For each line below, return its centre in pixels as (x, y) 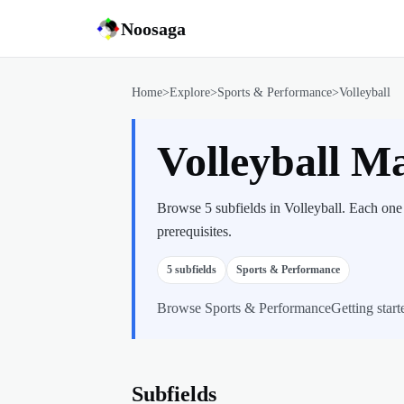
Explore (190, 92)
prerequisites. (194, 231)
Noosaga (153, 28)
